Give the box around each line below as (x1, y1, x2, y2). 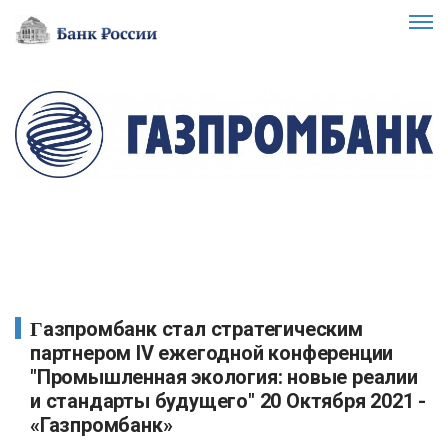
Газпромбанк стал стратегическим (30, 317, 43, 340)
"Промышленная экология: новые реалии (30, 364, 418, 389)
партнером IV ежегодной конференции (30, 340, 394, 365)
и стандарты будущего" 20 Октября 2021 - (30, 388, 427, 413)
